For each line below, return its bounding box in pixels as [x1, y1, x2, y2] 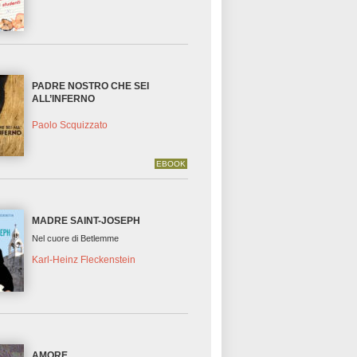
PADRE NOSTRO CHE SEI [32, 80, 150, 92]
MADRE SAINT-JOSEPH [32, 215, 141, 227]
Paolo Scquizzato [32, 119, 108, 131]
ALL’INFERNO [32, 93, 96, 105]
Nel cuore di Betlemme [32, 233, 120, 244]
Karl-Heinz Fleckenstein [32, 253, 136, 265]
